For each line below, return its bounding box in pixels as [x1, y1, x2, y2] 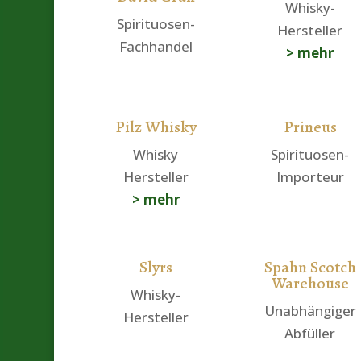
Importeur [276, 168, 344, 187]
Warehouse [271, 272, 349, 295]
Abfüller [284, 324, 336, 343]
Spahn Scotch [263, 256, 356, 279]
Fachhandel [118, 36, 193, 56]
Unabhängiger [263, 301, 356, 321]
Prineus [283, 116, 337, 139]
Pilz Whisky [114, 116, 197, 139]
